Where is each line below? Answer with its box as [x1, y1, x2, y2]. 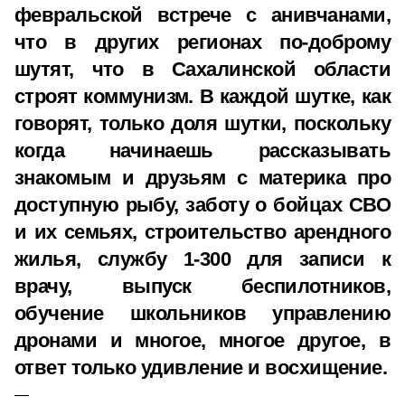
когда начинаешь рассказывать [14, 139, 391, 162]
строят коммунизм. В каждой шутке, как [14, 85, 391, 108]
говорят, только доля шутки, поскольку [14, 112, 391, 135]
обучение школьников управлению [14, 302, 391, 325]
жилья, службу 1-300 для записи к [14, 248, 391, 270]
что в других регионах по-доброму [14, 31, 391, 53]
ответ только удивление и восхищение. [14, 356, 388, 379]
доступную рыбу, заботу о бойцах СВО [14, 193, 391, 216]
